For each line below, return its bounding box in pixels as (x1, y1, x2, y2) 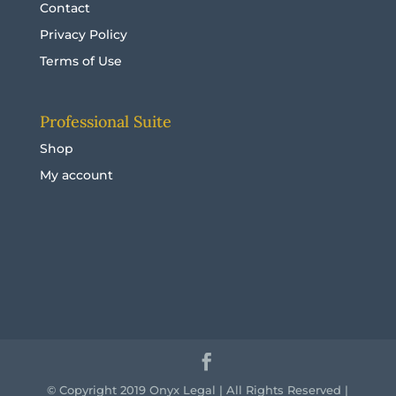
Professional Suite (39, 111, 171, 133)
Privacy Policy (39, 27, 127, 43)
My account (39, 167, 113, 184)
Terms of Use (39, 53, 122, 70)
